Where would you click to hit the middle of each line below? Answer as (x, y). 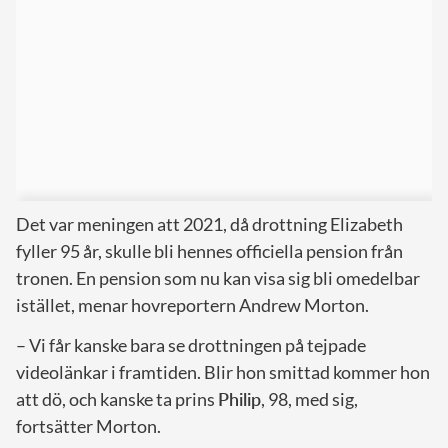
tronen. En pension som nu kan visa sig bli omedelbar (218, 278)
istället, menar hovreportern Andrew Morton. (192, 305)
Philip (239, 399)
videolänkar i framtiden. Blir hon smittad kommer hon (223, 372)
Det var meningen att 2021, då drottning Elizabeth (209, 224)
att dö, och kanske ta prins (117, 399)
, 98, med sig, (309, 399)
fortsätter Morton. (88, 426)
